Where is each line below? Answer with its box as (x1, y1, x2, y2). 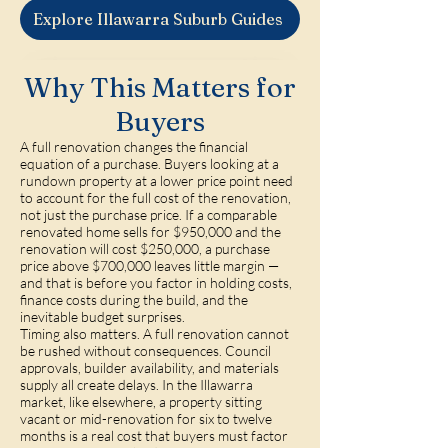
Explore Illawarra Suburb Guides (33, 9, 283, 29)
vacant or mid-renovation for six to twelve (20, 410, 272, 427)
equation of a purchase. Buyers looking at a (20, 155, 279, 172)
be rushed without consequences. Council (20, 342, 271, 359)
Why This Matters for (24, 70, 296, 104)
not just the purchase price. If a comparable (20, 206, 277, 223)
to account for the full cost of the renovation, (20, 189, 291, 206)
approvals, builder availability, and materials (20, 359, 279, 376)
